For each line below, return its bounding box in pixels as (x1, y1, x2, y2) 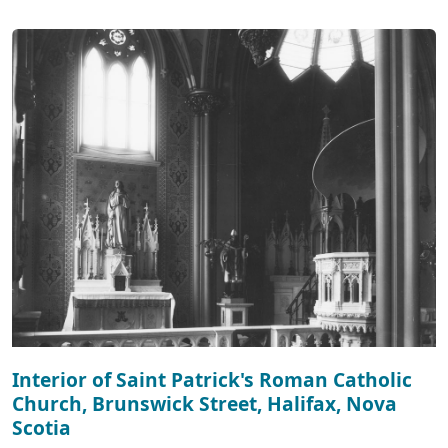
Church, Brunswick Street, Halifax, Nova (12, 389, 397, 417)
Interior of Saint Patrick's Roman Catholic (12, 365, 412, 393)
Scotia (12, 413, 71, 441)
